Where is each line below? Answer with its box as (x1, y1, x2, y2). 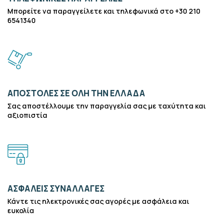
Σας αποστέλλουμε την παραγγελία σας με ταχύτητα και (7, 101, 206, 110)
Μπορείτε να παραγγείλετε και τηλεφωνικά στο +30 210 (7, 6, 200, 16)
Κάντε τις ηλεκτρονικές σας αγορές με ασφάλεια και (7, 197, 189, 206)
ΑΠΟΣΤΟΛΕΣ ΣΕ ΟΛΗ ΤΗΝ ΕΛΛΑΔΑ (7, 88, 145, 99)
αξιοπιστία (7, 110, 47, 120)
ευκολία (7, 206, 34, 215)
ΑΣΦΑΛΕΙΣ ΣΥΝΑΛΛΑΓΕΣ (7, 183, 105, 194)
